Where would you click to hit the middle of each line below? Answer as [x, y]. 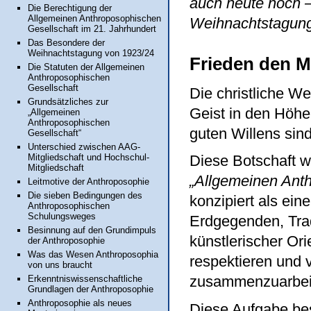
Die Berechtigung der [70, 8]
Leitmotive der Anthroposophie [89, 182]
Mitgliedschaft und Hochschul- [89, 157]
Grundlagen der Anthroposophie [91, 289]
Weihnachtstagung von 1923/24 [91, 53]
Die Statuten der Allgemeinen [86, 67]
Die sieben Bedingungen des [85, 195]
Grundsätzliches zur [68, 102]
